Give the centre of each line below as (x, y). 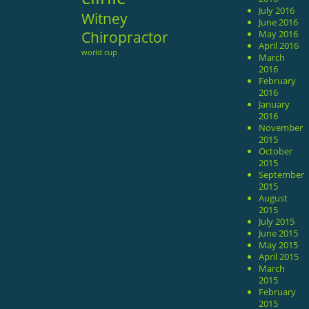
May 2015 (279, 245)
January (275, 104)
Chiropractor (124, 37)
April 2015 (279, 256)
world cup (99, 52)
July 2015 (277, 221)
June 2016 (279, 22)
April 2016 (279, 45)
